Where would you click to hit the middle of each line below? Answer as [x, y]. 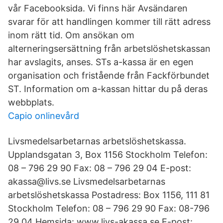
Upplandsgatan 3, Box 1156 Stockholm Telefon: [108, 155]
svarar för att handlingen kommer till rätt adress [109, 22]
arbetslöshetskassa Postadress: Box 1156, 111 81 [109, 195]
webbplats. [31, 102]
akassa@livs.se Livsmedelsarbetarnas [87, 181]
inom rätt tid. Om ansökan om [71, 35]
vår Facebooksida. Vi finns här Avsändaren [98, 8]
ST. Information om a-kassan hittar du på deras [108, 89]
